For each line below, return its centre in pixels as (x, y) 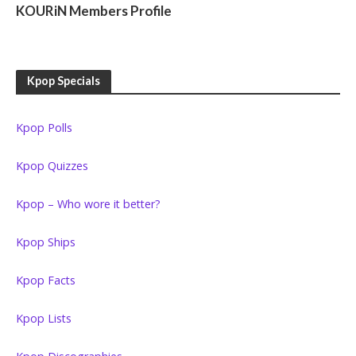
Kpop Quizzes (52, 166)
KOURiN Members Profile (94, 11)
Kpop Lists (44, 319)
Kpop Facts (46, 281)
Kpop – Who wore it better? (88, 204)
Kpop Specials (64, 81)
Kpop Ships (46, 242)
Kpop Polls (44, 128)
